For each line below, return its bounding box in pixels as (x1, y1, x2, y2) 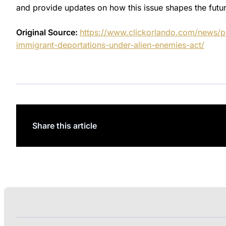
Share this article (32, 120, 97, 131)
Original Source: (16, 27, 80, 37)
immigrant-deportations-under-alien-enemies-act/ (16, 39, 204, 50)
